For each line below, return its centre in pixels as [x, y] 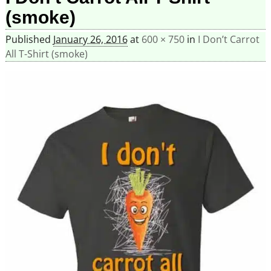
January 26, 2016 [90, 40]
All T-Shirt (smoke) [46, 54]
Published [29, 40]
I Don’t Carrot [228, 40]
